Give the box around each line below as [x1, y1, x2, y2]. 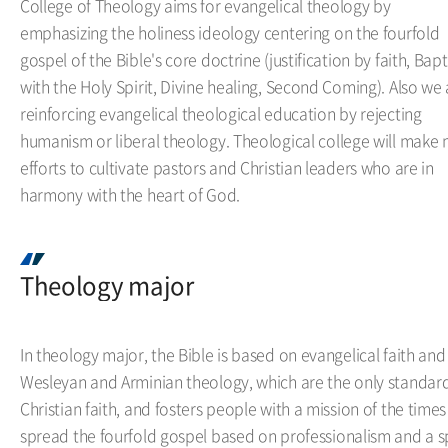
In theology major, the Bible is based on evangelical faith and [20, 342, 446, 366]
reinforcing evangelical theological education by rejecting [20, 101, 422, 125]
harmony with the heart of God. [20, 182, 240, 206]
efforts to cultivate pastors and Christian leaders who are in [20, 155, 434, 179]
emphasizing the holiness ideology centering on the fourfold [20, 20, 440, 44]
